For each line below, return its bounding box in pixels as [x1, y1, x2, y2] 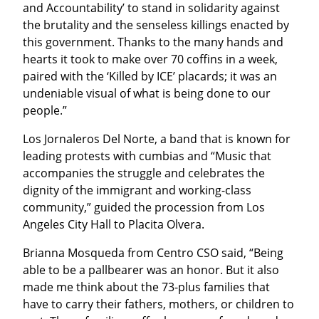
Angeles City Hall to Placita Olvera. [23, 216, 204, 232]
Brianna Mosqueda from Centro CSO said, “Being [23, 244, 283, 261]
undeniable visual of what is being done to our [23, 85, 271, 101]
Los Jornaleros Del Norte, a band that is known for [23, 130, 291, 147]
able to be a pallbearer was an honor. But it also [23, 261, 279, 278]
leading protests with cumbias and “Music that [23, 147, 271, 164]
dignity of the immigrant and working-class [23, 182, 251, 198]
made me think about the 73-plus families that [23, 278, 270, 295]
